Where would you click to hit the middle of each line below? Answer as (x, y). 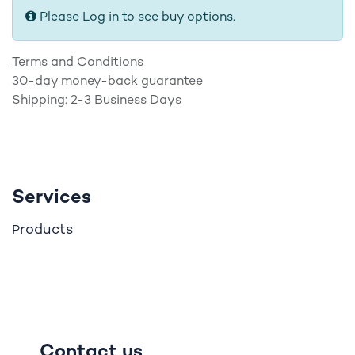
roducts (46, 231)
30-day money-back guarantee (107, 82)
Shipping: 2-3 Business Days (97, 101)
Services (52, 199)
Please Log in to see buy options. (137, 18)
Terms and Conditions (78, 63)
